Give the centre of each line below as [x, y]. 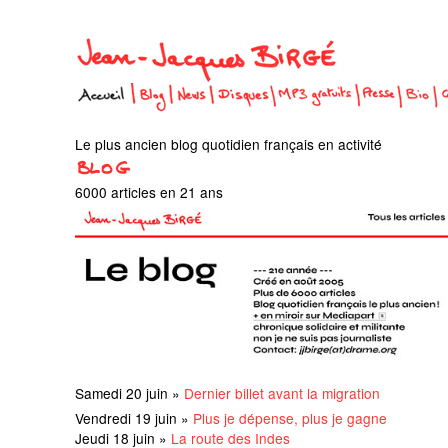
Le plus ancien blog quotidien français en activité [228, 144]
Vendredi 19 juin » [134, 417]
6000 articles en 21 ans [149, 192]
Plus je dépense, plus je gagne [290, 417]
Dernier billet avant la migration [282, 392]
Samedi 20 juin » [129, 392]
